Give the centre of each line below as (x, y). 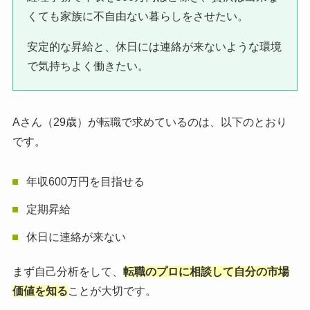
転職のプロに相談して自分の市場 (206, 271)
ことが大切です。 (112, 291)
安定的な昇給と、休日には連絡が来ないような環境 (154, 46)
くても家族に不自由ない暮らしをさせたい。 (137, 16)
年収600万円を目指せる (85, 181)
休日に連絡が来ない (76, 237)
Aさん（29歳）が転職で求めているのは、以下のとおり (149, 122)
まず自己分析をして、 (67, 271)
